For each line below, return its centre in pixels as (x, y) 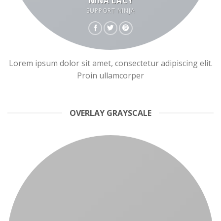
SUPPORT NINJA (110, 10)
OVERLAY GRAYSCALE (110, 113)
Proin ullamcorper (110, 75)
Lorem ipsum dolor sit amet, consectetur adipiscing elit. (110, 63)
